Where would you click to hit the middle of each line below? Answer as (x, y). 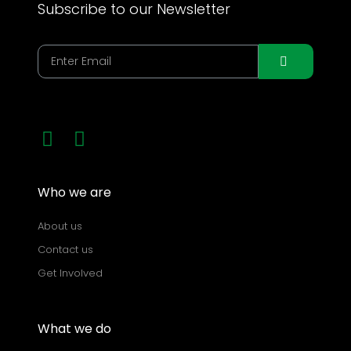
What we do (74, 329)
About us (60, 226)
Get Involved (70, 273)
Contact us (65, 250)
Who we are (74, 193)
